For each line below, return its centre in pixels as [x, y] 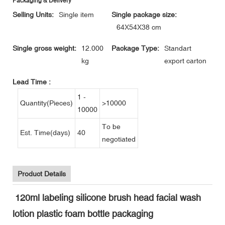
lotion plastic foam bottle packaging [84, 213]
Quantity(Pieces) [46, 103]
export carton [185, 61]
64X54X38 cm [139, 27]
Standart [178, 48]
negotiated [119, 139]
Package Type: [135, 48]
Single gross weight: [44, 48]
